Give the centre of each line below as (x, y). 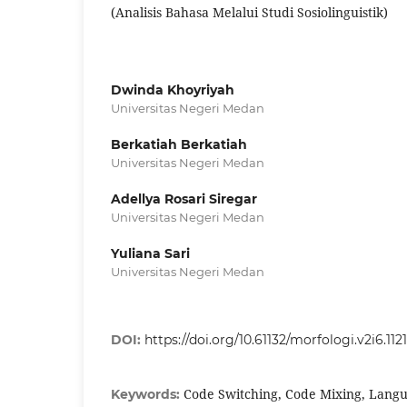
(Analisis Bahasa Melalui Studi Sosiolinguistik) (249, 12)
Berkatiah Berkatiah (179, 144)
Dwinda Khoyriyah (173, 89)
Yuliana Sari (150, 253)
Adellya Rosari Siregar (184, 199)
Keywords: (147, 394)
